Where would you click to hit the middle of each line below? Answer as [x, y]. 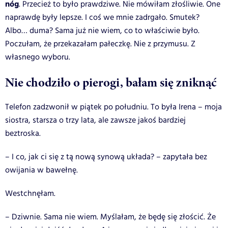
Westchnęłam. [30, 193]
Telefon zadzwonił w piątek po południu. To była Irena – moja [113, 107]
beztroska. [23, 133]
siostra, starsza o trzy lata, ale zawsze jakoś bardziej [95, 120]
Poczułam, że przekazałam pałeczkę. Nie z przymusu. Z [100, 44]
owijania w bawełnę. [41, 170]
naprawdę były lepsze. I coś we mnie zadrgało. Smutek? [102, 17]
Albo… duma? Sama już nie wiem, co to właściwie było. [102, 31]
